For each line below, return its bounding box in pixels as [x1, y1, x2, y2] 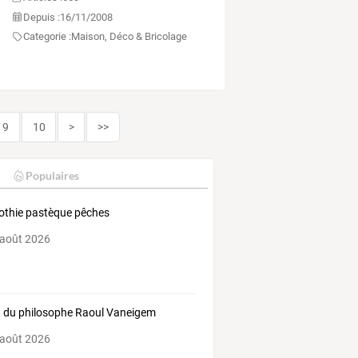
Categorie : [22, 30, 71, 43]
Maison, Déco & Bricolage [70, 30, 187, 43]
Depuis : [22, 10, 60, 23]
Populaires [25, 169, 79, 183]
